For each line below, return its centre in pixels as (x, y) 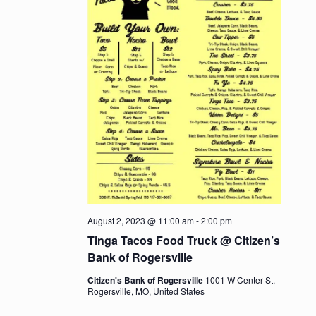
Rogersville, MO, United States (146, 291)
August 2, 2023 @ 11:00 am (140, 221)
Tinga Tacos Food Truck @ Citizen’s (183, 241)
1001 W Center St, (240, 280)
